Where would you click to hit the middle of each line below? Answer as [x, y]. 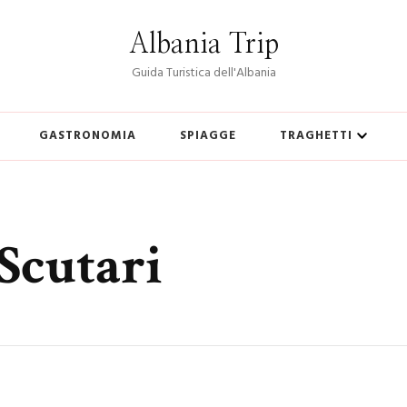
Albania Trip [203, 45]
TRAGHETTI [316, 136]
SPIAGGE [208, 136]
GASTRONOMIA [88, 136]
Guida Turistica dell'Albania [203, 73]
